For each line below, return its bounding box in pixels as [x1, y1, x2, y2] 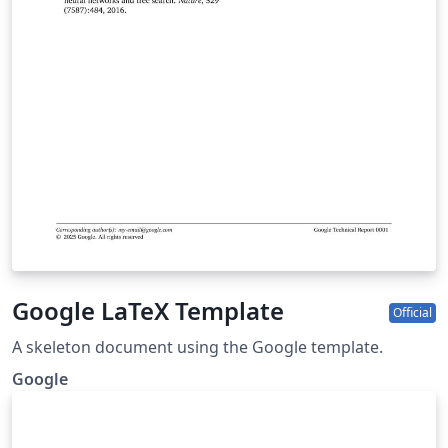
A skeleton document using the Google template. [12, 336, 383, 359]
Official [393, 304, 432, 322]
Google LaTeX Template [12, 294, 284, 328]
